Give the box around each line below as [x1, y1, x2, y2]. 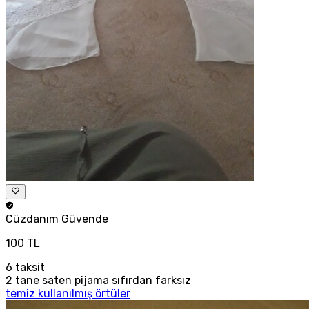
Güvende [61, 212, 108, 226]
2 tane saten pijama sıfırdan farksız [6, 273, 191, 287]
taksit [12, 260, 45, 274]
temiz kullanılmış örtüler [6, 286, 130, 300]
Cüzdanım [6, 212, 61, 226]
